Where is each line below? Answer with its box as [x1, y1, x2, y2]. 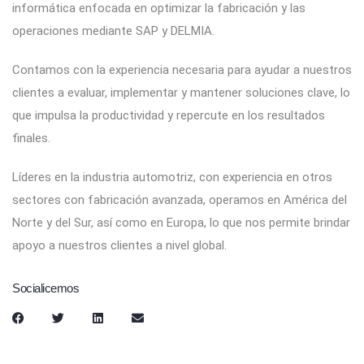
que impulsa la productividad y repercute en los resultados [12, 107, 325, 123]
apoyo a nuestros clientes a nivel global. [12, 237, 227, 253]
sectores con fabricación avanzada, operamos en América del [12, 192, 347, 207]
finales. [12, 130, 50, 145]
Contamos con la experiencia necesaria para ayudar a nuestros [12, 62, 352, 77]
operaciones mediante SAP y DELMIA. [12, 23, 214, 38]
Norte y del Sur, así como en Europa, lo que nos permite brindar [12, 214, 350, 230]
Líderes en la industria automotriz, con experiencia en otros [12, 169, 332, 184]
